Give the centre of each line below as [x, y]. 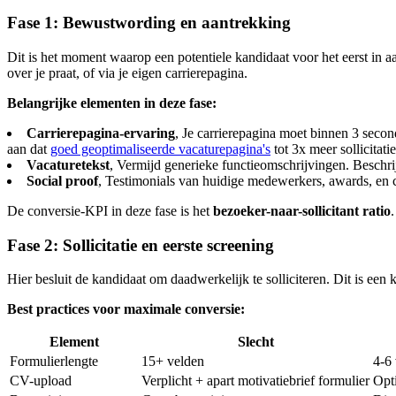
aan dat [29, 148]
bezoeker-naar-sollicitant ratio [302, 210]
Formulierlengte [54, 362]
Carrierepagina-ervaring [101, 133]
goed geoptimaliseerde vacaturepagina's [160, 148]
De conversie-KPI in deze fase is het [110, 210]
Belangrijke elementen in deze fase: [112, 103]
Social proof [62, 180]
